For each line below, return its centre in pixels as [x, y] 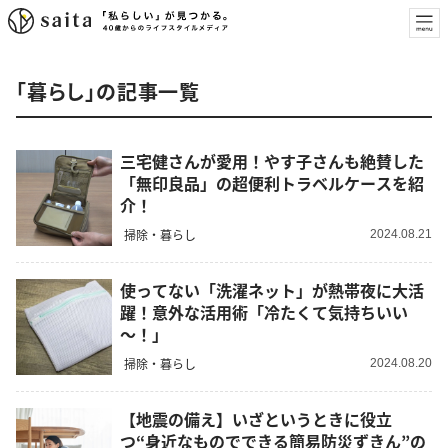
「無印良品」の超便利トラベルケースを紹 [272, 183]
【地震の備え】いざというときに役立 [256, 419]
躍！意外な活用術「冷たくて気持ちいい [264, 312]
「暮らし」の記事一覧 [108, 91]
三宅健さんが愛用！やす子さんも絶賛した [272, 161]
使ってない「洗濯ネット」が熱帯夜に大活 [272, 290]
